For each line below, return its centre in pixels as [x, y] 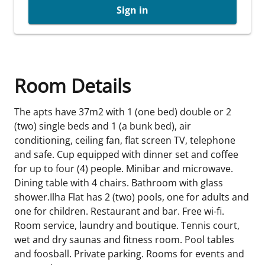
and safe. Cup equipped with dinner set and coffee [126, 154]
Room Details [72, 85]
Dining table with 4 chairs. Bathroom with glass [119, 183]
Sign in [132, 10]
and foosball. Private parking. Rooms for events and [129, 254]
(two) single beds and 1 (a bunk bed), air [103, 126]
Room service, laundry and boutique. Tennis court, [127, 225]
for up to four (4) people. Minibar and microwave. [124, 169]
